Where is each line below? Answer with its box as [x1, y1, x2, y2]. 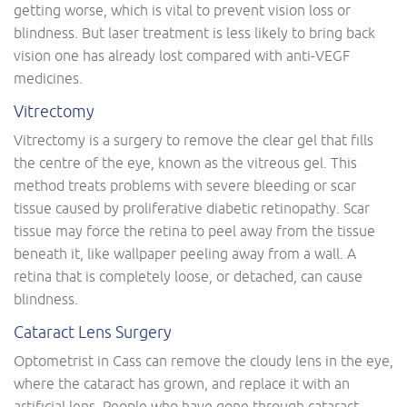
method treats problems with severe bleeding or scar [14, 176, 356, 194]
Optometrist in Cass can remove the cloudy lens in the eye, [14, 352, 393, 369]
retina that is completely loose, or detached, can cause [14, 267, 362, 284]
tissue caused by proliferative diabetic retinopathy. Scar [14, 199, 370, 216]
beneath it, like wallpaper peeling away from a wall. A [14, 244, 356, 262]
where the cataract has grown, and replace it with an [14, 374, 350, 392]
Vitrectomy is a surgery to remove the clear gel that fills [14, 131, 373, 148]
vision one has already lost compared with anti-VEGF [14, 46, 350, 64]
